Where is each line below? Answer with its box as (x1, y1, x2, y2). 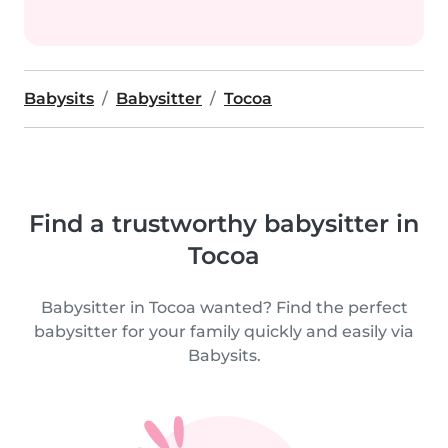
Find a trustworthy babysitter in (29, 208, 419, 238)
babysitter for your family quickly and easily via (34, 321, 414, 341)
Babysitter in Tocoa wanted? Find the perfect (40, 297, 408, 317)
